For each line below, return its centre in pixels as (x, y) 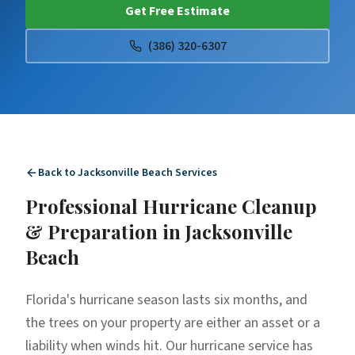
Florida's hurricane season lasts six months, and (166, 300)
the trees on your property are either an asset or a (173, 323)
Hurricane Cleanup (230, 206)
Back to (58, 173)
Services (195, 173)
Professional (84, 206)
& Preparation (92, 231)
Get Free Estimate (177, 11)
